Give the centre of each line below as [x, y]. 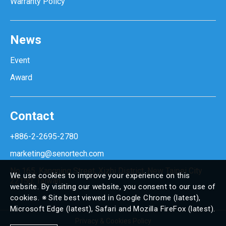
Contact [32, 116]
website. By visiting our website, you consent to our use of [113, 187]
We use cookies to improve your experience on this [100, 176]
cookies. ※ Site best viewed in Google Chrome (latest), [105, 198]
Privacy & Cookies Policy [113, 221]
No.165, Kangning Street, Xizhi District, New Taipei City [106, 171]
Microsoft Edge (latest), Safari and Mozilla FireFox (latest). [113, 209]
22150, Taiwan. [36, 181]
